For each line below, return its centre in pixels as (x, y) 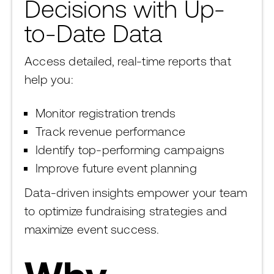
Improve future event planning (116, 168)
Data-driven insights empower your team (136, 192)
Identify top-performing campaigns (130, 150)
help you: (49, 79)
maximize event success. (92, 229)
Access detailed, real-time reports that (128, 61)
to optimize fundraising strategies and (126, 211)
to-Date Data (93, 33)
